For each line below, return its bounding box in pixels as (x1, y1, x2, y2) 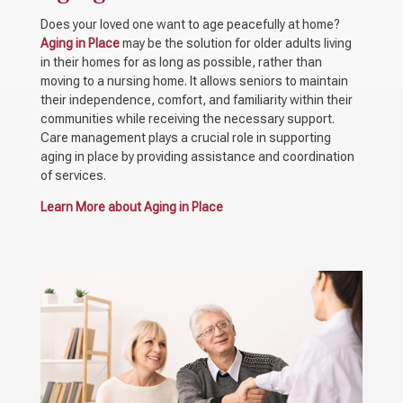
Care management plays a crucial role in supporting (40, 130, 331, 145)
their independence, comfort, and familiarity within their (40, 92, 353, 107)
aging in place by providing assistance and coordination (40, 148, 354, 164)
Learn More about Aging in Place (40, 199, 223, 214)
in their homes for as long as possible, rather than (40, 54, 322, 69)
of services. (40, 167, 109, 183)
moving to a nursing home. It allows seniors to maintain (40, 73, 348, 88)
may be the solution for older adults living (119, 35, 352, 50)
